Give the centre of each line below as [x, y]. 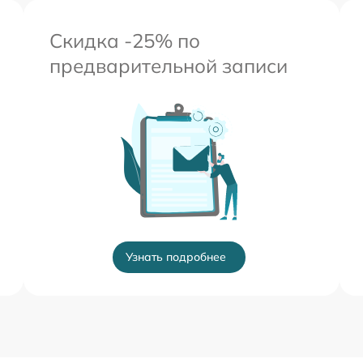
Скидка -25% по [125, 41]
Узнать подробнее [176, 257]
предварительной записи [169, 66]
